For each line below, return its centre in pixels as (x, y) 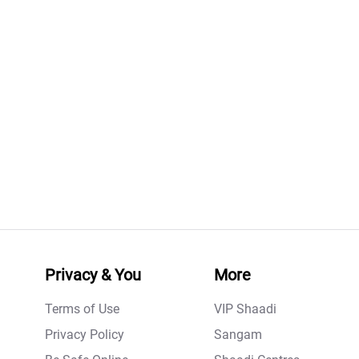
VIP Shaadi (245, 309)
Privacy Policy (85, 335)
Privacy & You (93, 275)
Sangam (238, 335)
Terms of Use (82, 309)
